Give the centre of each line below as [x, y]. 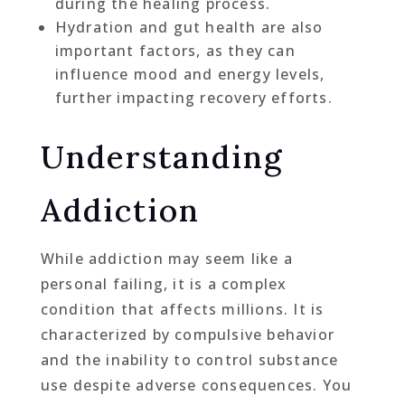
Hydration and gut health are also [189, 28]
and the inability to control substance [189, 360]
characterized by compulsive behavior [187, 335]
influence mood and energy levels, [190, 75]
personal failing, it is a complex [164, 284]
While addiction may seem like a [166, 259]
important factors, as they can [175, 51]
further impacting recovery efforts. [193, 98]
